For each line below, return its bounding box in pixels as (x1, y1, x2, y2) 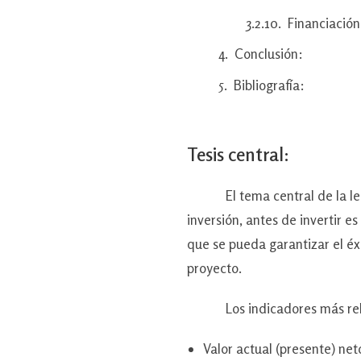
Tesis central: (187, 143, 289, 165)
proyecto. (187, 259, 242, 276)
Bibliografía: (234, 76, 305, 93)
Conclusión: (234, 45, 303, 63)
